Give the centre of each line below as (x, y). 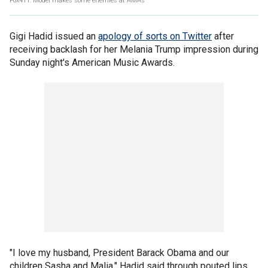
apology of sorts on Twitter (155, 36)
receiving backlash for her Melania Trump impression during (134, 49)
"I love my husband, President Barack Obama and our (119, 253)
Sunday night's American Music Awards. (92, 63)
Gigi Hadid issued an (54, 36)
